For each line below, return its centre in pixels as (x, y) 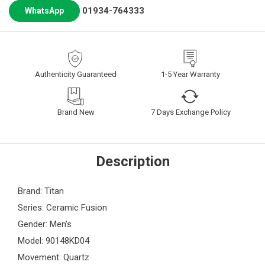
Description (132, 162)
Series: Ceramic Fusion (62, 208)
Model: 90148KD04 (54, 241)
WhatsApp (44, 11)
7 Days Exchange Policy (191, 112)
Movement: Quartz (54, 258)
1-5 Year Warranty (190, 75)
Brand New (76, 112)
